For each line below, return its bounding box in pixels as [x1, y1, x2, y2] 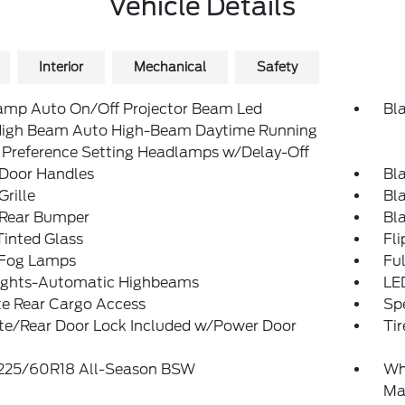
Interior [38, 60, 83, 74]
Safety [256, 60, 297, 74]
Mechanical [133, 60, 206, 74]
